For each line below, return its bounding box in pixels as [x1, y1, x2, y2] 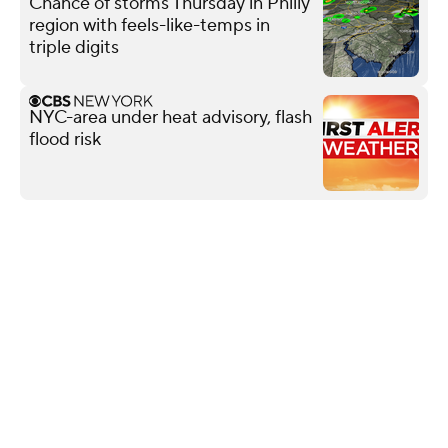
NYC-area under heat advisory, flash [29, 105, 312, 129]
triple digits [29, 35, 119, 59]
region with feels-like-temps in [29, 13, 270, 37]
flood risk [29, 127, 101, 151]
